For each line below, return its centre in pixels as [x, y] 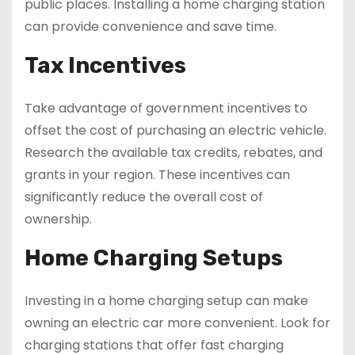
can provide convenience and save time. [151, 27]
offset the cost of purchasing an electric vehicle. [176, 131]
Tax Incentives [105, 66]
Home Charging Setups [154, 258]
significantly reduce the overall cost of [144, 197]
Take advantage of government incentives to [166, 109]
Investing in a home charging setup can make [166, 301]
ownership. [58, 219]
